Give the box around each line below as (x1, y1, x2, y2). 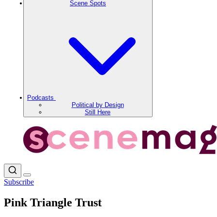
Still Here (85, 108, 110, 116)
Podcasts (27, 94, 56, 101)
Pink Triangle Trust (4, 196, 102, 209)
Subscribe (4, 178, 34, 186)
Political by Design (71, 101, 124, 108)
